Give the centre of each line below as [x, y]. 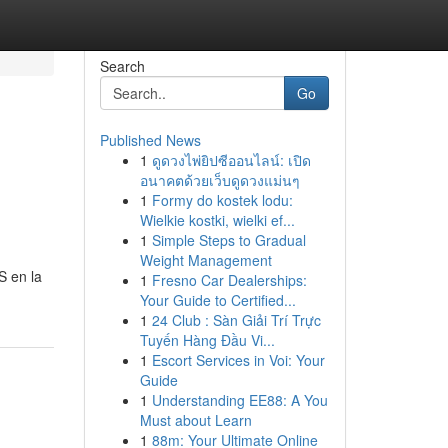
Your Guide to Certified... [217, 300]
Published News [150, 140]
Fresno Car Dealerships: [229, 280]
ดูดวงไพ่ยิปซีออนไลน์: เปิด [231, 160]
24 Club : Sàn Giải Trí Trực [236, 320]
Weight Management [205, 260]
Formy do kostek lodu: [222, 200]
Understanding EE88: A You [239, 400]
